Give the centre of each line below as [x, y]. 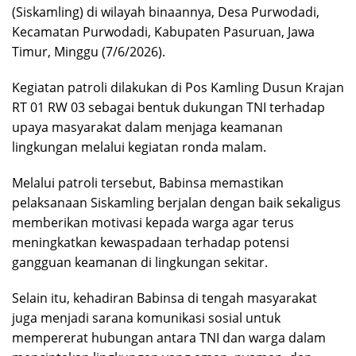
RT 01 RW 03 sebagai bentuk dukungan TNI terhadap [168, 107]
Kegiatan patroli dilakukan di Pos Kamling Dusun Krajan [178, 87]
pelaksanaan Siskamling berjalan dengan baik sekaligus [176, 202]
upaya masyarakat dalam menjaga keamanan [147, 127]
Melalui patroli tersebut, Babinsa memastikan [148, 182]
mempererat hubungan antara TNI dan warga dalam [169, 337]
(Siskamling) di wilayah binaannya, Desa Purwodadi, [166, 12]
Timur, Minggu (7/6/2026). [89, 51]
